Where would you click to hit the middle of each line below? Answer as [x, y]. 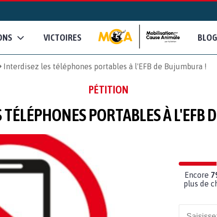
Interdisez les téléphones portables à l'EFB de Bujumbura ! [105, 66]
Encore [198, 175]
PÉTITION [108, 89]
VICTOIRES [62, 38]
